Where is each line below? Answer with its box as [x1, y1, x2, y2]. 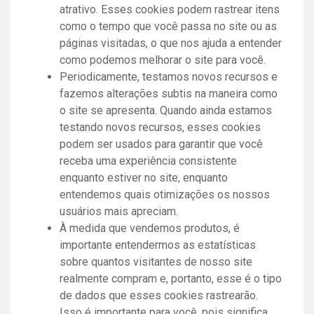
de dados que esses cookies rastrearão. [60, 288, 258, 302]
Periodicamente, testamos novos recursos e [60, 69, 278, 83]
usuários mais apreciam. [60, 204, 178, 218]
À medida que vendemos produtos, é [60, 221, 240, 235]
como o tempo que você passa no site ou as [60, 19, 277, 33]
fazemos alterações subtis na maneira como [60, 86, 278, 100]
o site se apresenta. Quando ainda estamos [60, 103, 272, 117]
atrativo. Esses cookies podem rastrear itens [60, 2, 280, 16]
